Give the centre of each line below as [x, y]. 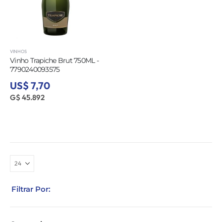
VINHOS [18, 52]
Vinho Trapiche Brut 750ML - [54, 61]
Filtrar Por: [31, 189]
